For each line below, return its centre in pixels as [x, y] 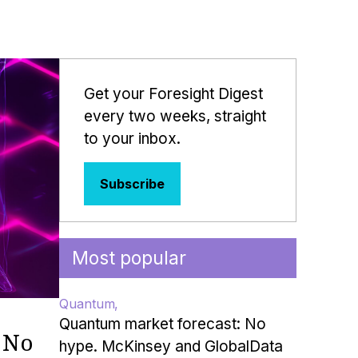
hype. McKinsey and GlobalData [171, 346]
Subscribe [132, 184]
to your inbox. [132, 139]
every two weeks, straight [175, 116]
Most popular [129, 258]
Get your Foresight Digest [173, 94]
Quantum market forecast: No [162, 324]
